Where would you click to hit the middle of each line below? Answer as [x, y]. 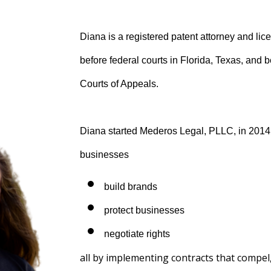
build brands [131, 187]
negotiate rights [137, 234]
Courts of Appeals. [120, 84]
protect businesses [144, 210]
